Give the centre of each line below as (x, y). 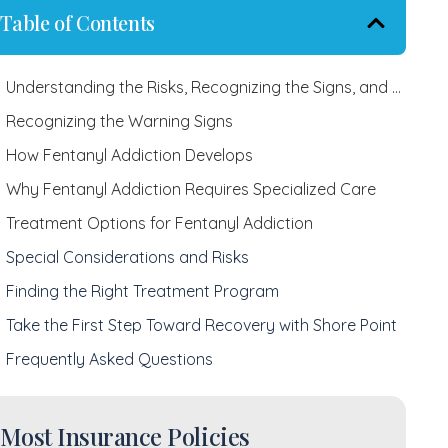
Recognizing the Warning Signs (119, 121)
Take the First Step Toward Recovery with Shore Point (201, 325)
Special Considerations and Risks (127, 257)
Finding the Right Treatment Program (142, 291)
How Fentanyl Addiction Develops (129, 155)
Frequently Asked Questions (109, 359)
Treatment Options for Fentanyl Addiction (159, 223)
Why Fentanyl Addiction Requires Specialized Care (190, 189)
